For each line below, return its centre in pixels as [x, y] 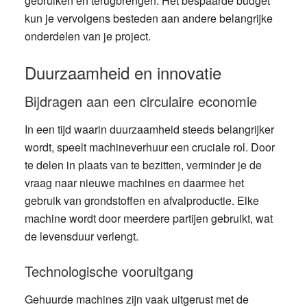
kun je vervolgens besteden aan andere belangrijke [148, 18]
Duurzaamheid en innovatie [123, 72]
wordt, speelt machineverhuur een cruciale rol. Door [149, 147]
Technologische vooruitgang [109, 271]
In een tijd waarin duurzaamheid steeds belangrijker [149, 129]
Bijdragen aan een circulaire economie [140, 101]
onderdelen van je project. [87, 36]
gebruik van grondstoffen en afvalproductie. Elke [142, 200]
